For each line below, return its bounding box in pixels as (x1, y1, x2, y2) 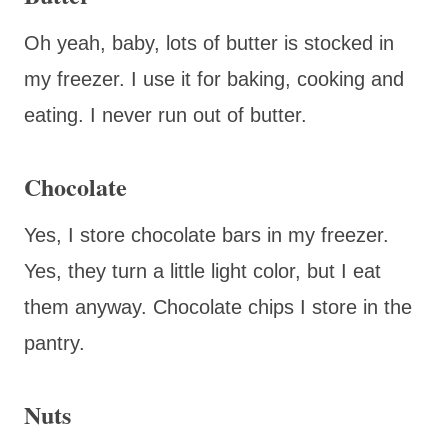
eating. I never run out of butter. (24, 103, 307, 126)
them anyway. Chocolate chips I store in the (24, 295, 412, 318)
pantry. (24, 331, 85, 354)
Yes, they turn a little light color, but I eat (24, 259, 381, 282)
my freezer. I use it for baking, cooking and (24, 67, 404, 90)
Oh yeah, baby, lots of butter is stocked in (24, 31, 394, 54)
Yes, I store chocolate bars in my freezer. (24, 223, 389, 246)
